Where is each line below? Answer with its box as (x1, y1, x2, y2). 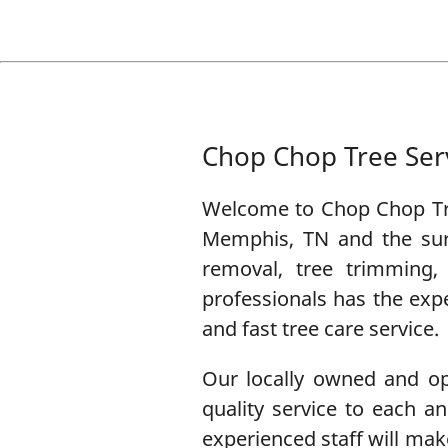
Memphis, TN (201, 224, 329, 252)
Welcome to (201, 194, 321, 222)
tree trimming (295, 254, 434, 282)
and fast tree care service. (201, 314, 439, 342)
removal (201, 254, 278, 282)
